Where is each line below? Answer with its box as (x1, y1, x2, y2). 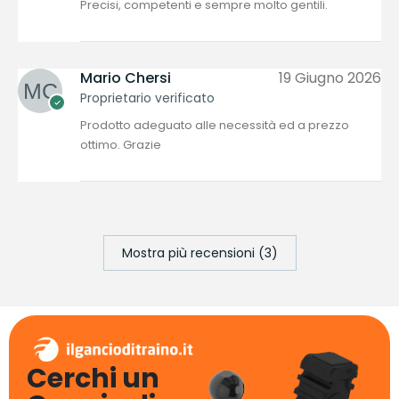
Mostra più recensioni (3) (121, 243, 278, 262)
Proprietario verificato (80, 89, 215, 108)
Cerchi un (27, 359, 159, 397)
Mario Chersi (80, 68, 171, 89)
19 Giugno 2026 (279, 68, 381, 89)
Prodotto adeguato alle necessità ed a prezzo (80, 117, 349, 134)
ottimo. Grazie (80, 136, 161, 154)
